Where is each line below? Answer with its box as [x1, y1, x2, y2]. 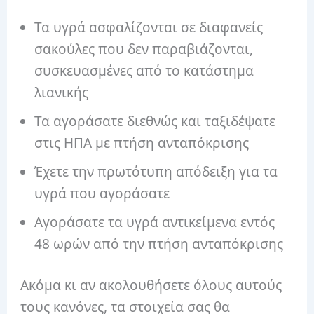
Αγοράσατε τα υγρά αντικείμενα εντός [34, 212, 275, 231]
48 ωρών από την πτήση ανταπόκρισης [34, 234, 284, 253]
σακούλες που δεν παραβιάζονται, [34, 39, 254, 58]
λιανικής [34, 83, 89, 102]
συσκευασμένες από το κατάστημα [34, 61, 254, 80]
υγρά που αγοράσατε [34, 184, 170, 203]
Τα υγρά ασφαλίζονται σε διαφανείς [34, 18, 264, 36]
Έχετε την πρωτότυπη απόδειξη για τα [34, 162, 278, 181]
